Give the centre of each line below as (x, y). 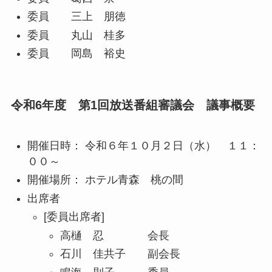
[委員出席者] (74, 217)
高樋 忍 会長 (114, 235)
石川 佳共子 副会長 (120, 254)
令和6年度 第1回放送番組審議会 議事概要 (133, 105)
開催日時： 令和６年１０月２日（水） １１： (143, 145)
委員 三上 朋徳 (76, 17)
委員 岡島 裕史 (76, 54)
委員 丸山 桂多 (76, 35)
